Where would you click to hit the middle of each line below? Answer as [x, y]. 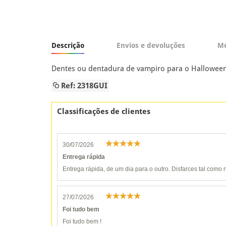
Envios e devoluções [151, 45]
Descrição [68, 45]
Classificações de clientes [104, 111]
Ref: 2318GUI [83, 86]
